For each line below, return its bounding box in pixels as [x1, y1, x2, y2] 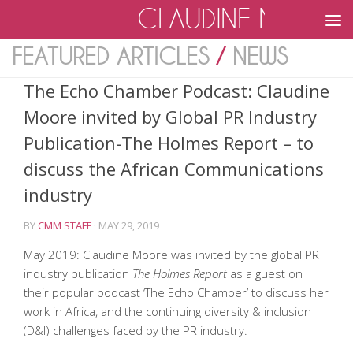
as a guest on [227, 266, 303, 281]
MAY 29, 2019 [98, 218, 159, 232]
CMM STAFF [38, 218, 91, 232]
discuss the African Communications [24, 157, 324, 180]
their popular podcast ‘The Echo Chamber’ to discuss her [24, 284, 329, 300]
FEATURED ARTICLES [12, 46, 209, 69]
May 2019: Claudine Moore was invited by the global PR [24, 247, 319, 262]
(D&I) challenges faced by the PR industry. [24, 322, 247, 338]
